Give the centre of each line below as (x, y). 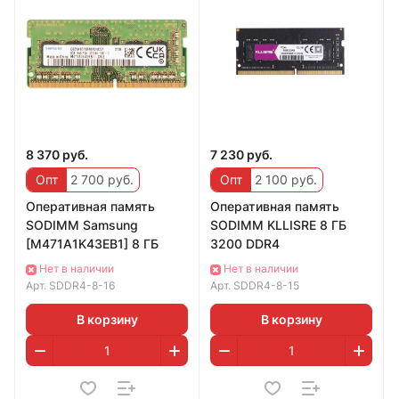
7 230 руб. (241, 155)
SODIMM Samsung (82, 225)
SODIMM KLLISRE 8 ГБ (278, 225)
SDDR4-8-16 (82, 286)
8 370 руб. (57, 155)
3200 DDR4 (245, 244)
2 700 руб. (100, 180)
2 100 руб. (284, 180)
